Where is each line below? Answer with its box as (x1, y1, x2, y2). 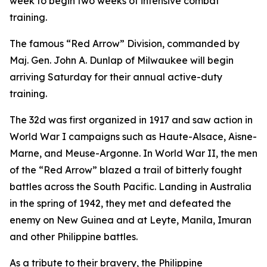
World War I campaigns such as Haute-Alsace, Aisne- (10, 131, 257, 142)
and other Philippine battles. (10, 231, 138, 243)
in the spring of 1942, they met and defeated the (10, 197, 231, 209)
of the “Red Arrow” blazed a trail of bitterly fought (10, 164, 242, 176)
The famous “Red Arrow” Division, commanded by (10, 38, 240, 49)
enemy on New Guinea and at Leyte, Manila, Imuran (10, 214, 252, 226)
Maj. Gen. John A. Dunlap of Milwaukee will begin (10, 54, 234, 66)
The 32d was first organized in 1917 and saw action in (10, 114, 253, 126)
